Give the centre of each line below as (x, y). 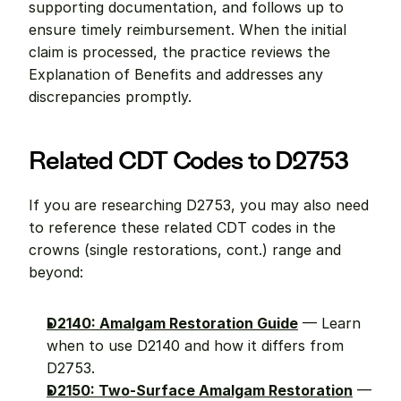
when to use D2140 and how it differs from (195, 346)
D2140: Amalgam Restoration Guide (172, 323)
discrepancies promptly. (110, 97)
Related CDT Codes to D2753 (188, 160)
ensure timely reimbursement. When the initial (188, 30)
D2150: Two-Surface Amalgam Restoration (200, 390)
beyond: (56, 272)
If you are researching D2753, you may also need (199, 205)
